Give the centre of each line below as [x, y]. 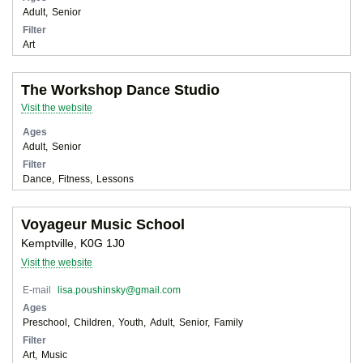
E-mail [37, 289]
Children [93, 322]
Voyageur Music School [103, 224]
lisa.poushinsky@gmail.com [119, 289]
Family [228, 322]
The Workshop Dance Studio [120, 90]
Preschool [45, 322]
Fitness [74, 178]
